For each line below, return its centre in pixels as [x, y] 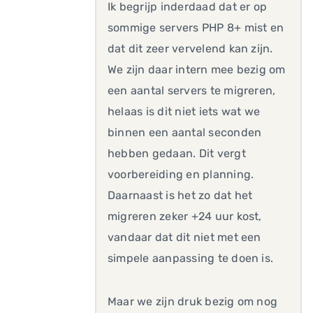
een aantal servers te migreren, [192, 90]
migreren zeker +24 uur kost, [185, 216]
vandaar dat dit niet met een [184, 237]
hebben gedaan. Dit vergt [177, 153]
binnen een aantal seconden [185, 132]
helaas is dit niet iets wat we [184, 111]
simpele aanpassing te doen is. [191, 258]
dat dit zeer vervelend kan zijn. [190, 49]
